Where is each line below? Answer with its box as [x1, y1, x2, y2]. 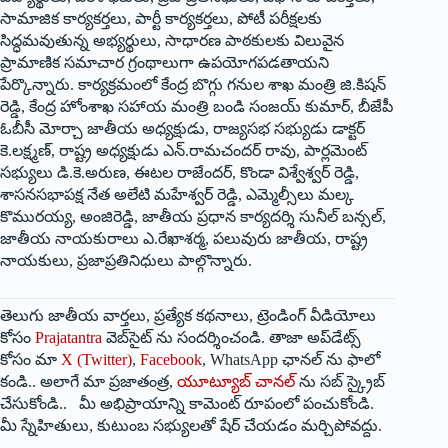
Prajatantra [35, 329, 102, 347]
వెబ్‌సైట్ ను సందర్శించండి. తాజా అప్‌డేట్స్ [102, 329, 361, 347]
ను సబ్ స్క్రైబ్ [295, 373, 385, 391]
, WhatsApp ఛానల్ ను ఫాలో [202, 351, 380, 369]
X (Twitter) [61, 351, 132, 369]
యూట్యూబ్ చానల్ [177, 373, 295, 391]
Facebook [140, 351, 202, 369]
